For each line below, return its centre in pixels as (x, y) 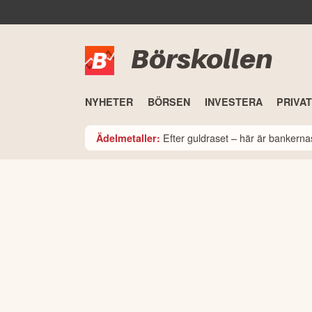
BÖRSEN (169, 102)
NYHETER (109, 102)
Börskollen (202, 59)
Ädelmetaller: (128, 138)
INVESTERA (233, 102)
